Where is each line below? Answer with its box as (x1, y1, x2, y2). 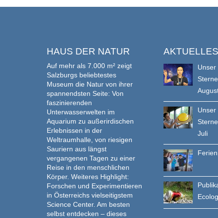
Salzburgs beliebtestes (47, 71, 116, 79)
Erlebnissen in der (47, 127, 102, 134)
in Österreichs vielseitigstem (47, 191, 133, 199)
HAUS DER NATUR (47, 46, 130, 56)
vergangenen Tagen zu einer (47, 154, 135, 162)
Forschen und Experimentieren (47, 182, 142, 190)
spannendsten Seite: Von (47, 90, 124, 97)
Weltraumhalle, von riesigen (47, 136, 132, 144)
